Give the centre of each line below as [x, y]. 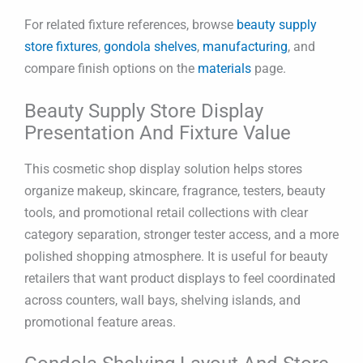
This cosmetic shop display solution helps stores [163, 169]
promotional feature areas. [100, 322]
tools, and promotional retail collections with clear [166, 212]
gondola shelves [150, 47]
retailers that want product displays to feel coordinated [180, 278]
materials [224, 69]
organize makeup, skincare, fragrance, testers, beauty [175, 190]
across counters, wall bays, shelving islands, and [162, 300]
